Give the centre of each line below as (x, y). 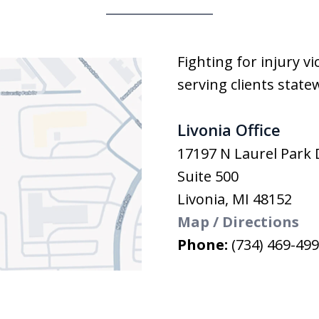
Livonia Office (229, 129)
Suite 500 (208, 176)
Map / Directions (238, 221)
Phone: (204, 244)
